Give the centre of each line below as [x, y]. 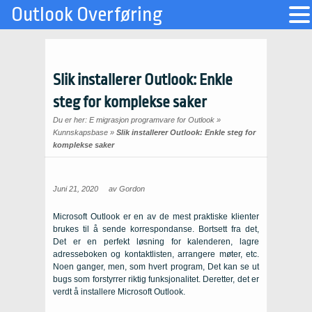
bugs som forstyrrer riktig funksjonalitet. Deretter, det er [156, 279]
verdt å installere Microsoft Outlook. [119, 292]
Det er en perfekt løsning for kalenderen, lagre [156, 242]
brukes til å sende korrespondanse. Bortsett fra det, [156, 229]
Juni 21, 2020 [76, 189]
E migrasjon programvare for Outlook [152, 120]
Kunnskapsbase [80, 132]
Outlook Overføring [87, 15]
